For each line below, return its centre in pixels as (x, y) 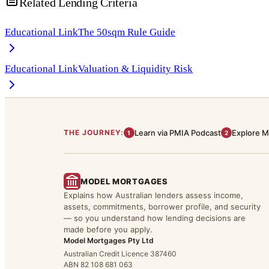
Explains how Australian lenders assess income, (153, 195)
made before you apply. (108, 229)
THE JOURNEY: (94, 132)
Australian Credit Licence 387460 (120, 254)
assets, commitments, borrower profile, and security (162, 207)
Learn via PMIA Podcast (177, 133)
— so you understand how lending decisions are (155, 218)
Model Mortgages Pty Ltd (109, 240)
